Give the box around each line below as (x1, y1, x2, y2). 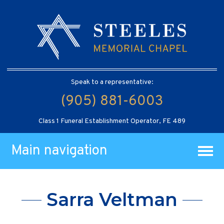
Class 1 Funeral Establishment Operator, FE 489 (38, 116, 185, 125)
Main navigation (11, 141, 108, 160)
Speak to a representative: (70, 77, 153, 86)
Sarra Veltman (46, 188, 177, 211)
